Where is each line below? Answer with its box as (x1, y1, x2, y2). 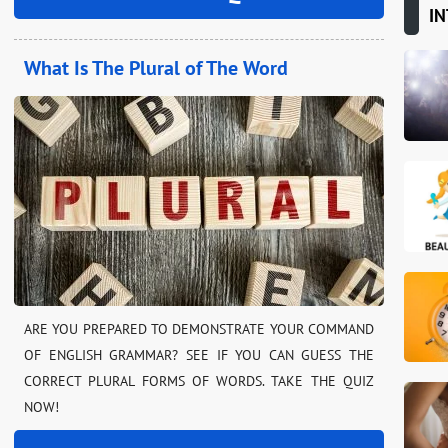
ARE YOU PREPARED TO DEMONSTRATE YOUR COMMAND (24, 320, 374, 339)
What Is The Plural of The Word (24, 55, 288, 82)
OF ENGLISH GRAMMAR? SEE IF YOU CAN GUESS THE (24, 346, 374, 365)
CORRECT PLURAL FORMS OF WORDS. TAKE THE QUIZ (24, 372, 374, 391)
